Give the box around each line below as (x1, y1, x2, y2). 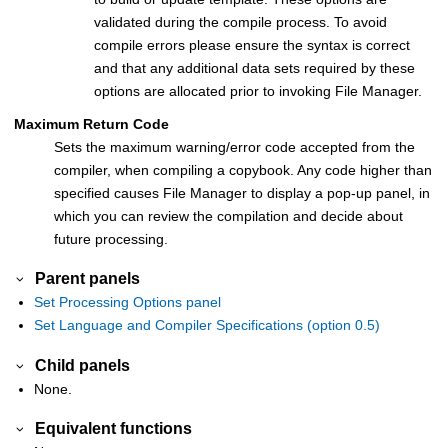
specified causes (54, 184, 163, 201)
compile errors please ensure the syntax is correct (94, 36, 410, 53)
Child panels (35, 355, 131, 374)
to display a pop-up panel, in (247, 184, 430, 201)
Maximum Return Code (14, 115, 169, 132)
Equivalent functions (35, 418, 193, 437)
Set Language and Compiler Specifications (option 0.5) (34, 317, 380, 334)
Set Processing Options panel (34, 294, 221, 311)
